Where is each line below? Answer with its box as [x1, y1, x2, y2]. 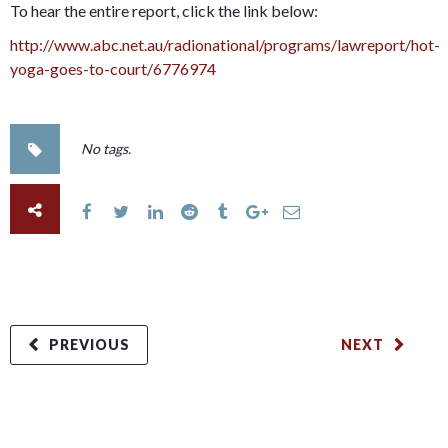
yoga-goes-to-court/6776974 [10, 59, 219, 78]
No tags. [81, 140, 131, 157]
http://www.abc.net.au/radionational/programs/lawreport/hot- [10, 35, 440, 54]
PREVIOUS [49, 336, 130, 353]
